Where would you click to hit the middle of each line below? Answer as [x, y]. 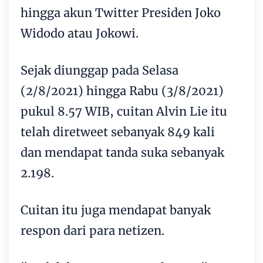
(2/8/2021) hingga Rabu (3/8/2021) [122, 90]
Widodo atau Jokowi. [80, 33]
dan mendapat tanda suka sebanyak [122, 152]
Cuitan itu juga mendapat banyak [116, 210]
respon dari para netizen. [92, 230]
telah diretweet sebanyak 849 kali [118, 131]
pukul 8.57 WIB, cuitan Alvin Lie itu [124, 111]
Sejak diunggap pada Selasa [100, 70]
